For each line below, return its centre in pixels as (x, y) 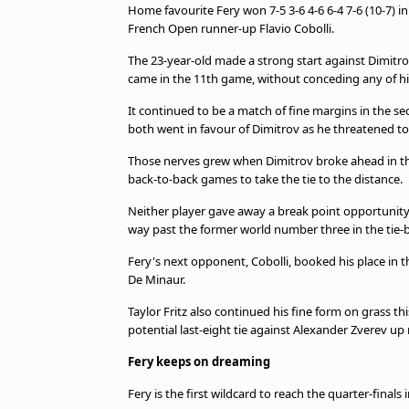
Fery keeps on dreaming (199, 362)
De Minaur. (157, 279)
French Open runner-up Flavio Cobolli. (231, 28)
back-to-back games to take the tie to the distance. (265, 179)
